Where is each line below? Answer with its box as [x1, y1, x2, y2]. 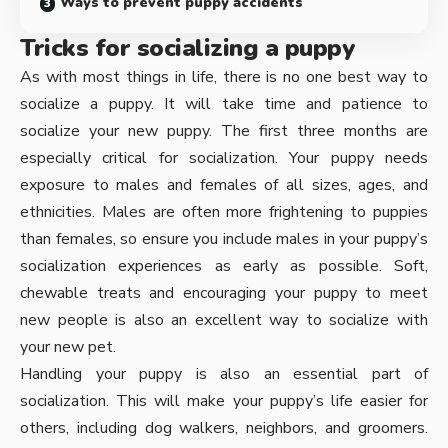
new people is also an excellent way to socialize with [20, 308, 428, 331]
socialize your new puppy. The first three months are [20, 119, 428, 142]
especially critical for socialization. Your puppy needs [20, 146, 428, 169]
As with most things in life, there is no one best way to [20, 65, 428, 88]
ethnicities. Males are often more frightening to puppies [20, 200, 428, 223]
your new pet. [20, 335, 116, 358]
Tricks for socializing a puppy [20, 31, 354, 64]
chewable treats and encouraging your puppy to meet [20, 281, 428, 304]
